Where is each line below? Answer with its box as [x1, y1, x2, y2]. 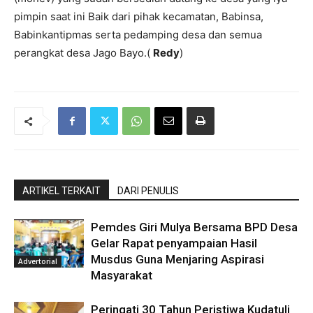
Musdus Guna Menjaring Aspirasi [91, 252, 264, 266]
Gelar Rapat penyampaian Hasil [91, 236, 257, 250]
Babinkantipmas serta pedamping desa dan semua [14, 28, 262, 41]
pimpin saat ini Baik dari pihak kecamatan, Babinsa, [14, 10, 263, 23]
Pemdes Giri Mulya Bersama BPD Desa [91, 220, 298, 234]
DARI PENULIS [117, 185, 179, 196]
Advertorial [18, 256, 57, 266]
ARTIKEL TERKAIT [22, 185, 101, 196]
